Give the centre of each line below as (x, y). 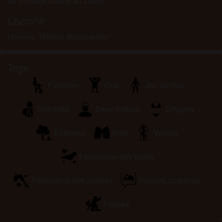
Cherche (26, 21)
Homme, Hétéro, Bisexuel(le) (58, 37)
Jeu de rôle (165, 85)
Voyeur (166, 132)
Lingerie (180, 109)
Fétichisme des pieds (116, 156)
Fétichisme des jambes (72, 180)
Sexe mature (117, 109)
